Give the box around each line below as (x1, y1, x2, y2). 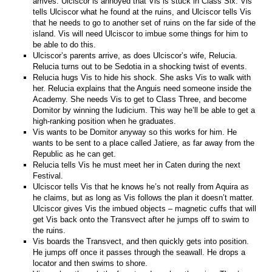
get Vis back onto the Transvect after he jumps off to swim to (33, 214, 250, 224)
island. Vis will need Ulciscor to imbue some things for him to (33, 29, 248, 38)
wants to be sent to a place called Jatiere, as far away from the (33, 138, 255, 148)
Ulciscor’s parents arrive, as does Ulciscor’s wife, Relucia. (33, 50, 238, 60)
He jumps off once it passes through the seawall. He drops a (33, 247, 246, 257)
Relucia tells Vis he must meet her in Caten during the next (33, 160, 241, 169)
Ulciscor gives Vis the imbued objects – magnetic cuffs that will (33, 203, 257, 213)
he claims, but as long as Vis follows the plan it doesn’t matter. (33, 192, 254, 202)
